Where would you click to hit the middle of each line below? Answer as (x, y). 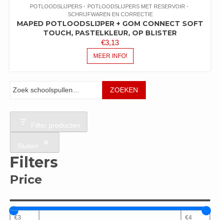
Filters (34, 162)
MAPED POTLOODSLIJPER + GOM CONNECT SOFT (110, 23)
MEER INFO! (110, 56)
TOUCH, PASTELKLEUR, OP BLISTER (110, 33)
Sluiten (28, 146)
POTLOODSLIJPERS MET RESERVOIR (136, 6)
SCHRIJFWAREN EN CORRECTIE (110, 14)
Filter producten (55, 125)
